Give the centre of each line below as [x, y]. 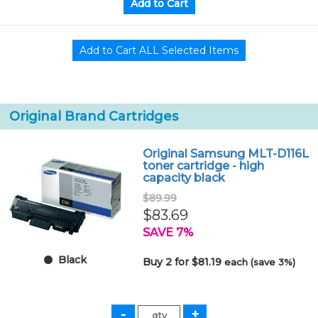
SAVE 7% [168, 232]
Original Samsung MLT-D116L [226, 153]
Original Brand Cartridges [93, 116]
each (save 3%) [260, 262]
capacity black [184, 177]
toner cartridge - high [204, 165]
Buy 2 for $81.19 [184, 262]
